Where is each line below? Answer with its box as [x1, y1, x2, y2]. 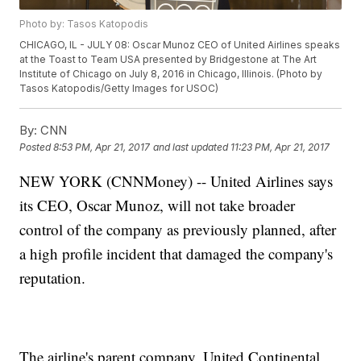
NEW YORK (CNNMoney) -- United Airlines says [19, 171, 334, 192]
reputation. [19, 268, 86, 288]
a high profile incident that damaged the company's [19, 243, 334, 264]
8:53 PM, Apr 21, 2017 [53, 141, 151, 154]
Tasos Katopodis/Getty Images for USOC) [19, 82, 219, 95]
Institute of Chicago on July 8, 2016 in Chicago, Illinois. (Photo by [19, 68, 323, 81]
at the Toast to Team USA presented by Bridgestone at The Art [19, 53, 317, 66]
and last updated [153, 141, 229, 154]
